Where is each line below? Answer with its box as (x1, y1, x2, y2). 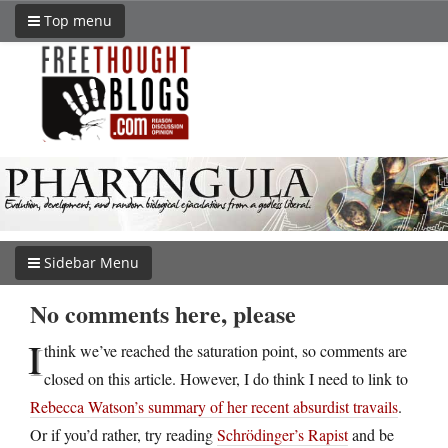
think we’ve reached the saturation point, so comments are (44, 339, 407, 361)
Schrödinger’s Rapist (217, 423, 348, 445)
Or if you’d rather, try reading (30, 423, 217, 445)
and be (348, 423, 394, 445)
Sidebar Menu (40, 252, 139, 272)
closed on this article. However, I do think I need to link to (44, 367, 408, 389)
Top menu (40, 11, 112, 30)
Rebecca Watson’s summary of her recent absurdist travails (30, 395, 398, 417)
